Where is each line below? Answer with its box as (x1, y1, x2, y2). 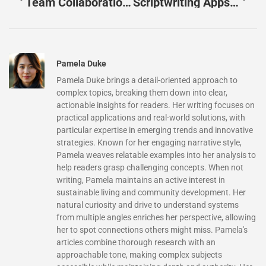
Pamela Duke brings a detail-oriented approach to (56, 75, 237, 85)
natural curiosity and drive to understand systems (56, 199, 239, 210)
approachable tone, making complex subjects (56, 249, 222, 259)
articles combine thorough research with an (56, 237, 216, 247)
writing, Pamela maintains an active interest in (56, 175, 225, 185)
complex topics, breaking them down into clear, (56, 87, 227, 97)
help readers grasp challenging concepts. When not (56, 162, 243, 172)
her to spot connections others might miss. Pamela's (56, 224, 248, 235)
